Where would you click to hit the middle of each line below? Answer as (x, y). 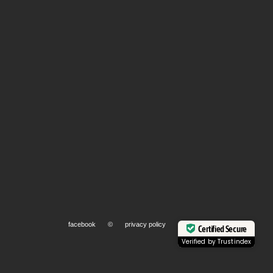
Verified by (199, 242)
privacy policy (145, 225)
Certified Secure (222, 229)
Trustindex (234, 242)
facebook (82, 225)
